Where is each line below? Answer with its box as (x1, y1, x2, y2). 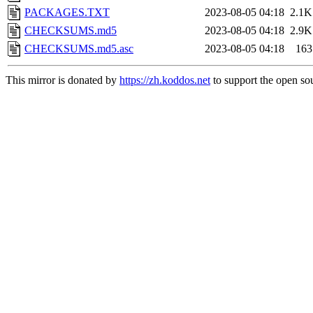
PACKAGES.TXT (24, 6, 110, 19)
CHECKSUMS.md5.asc (24, 43, 133, 55)
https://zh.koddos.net (119, 74, 210, 87)
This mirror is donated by (6, 74, 119, 87)
